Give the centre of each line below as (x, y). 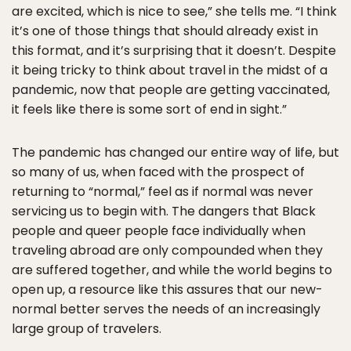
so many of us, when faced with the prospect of (158, 172)
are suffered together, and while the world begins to (172, 270)
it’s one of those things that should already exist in (165, 31)
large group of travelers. (87, 329)
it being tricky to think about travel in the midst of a (170, 70)
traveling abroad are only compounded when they (167, 250)
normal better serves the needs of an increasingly (166, 309)
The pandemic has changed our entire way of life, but (175, 152)
